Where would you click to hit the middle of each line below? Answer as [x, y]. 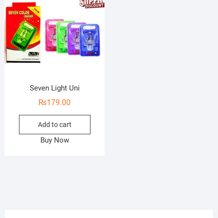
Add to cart [54, 124]
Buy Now [54, 140]
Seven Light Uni [54, 88]
